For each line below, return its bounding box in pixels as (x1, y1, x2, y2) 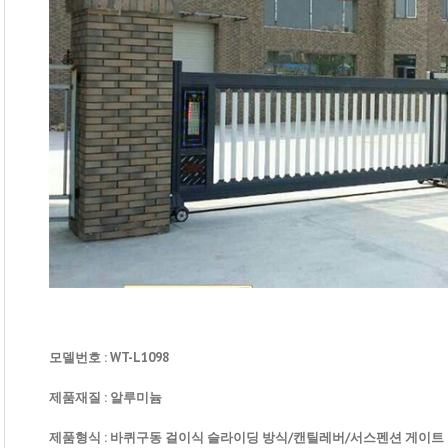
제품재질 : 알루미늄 (49, 388, 162, 406)
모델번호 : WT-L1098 (49, 348, 169, 366)
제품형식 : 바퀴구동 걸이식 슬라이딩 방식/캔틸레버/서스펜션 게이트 (49, 428, 444, 446)
